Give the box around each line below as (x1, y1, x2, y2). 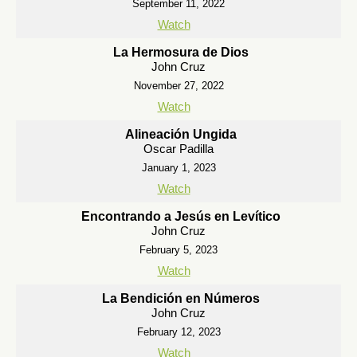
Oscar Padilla (143, 142, 214, 155)
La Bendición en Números (101, 292, 260, 305)
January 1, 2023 (141, 162, 216, 174)
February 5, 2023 (139, 244, 218, 256)
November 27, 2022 (133, 80, 224, 92)
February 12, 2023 (136, 326, 221, 338)
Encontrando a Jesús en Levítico (80, 210, 280, 223)
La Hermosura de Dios (112, 45, 249, 59)
